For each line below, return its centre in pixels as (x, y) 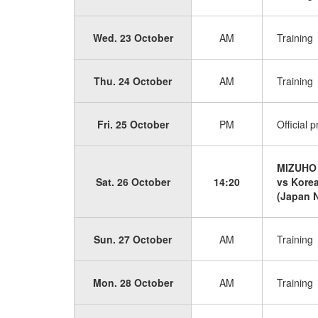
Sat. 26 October (133, 182)
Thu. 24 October (133, 81)
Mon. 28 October (133, 283)
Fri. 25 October (133, 124)
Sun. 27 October (133, 239)
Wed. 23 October (133, 38)
